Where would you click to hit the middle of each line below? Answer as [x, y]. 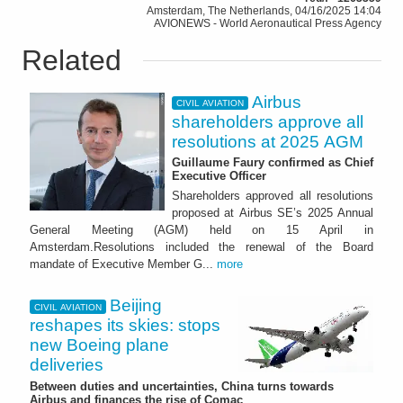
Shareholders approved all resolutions [273, 196]
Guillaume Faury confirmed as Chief [273, 163]
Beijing [136, 306]
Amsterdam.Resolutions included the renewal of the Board [201, 247]
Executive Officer [219, 176]
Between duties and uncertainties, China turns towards [182, 386]
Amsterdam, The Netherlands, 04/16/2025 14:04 [264, 10]
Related [72, 60]
